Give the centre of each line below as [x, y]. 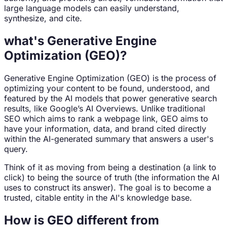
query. [16, 149]
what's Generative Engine [80, 41]
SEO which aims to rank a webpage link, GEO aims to [106, 118]
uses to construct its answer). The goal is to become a [108, 187]
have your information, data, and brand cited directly [105, 128]
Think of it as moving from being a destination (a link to [110, 167]
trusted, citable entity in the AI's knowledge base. [98, 197]
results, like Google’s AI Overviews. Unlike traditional [105, 108]
